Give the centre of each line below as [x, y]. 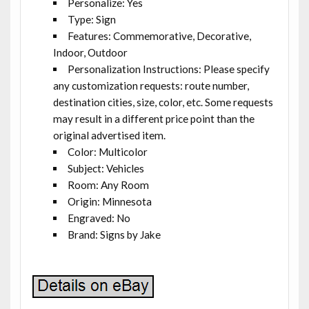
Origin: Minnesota [110, 201]
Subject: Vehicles [106, 168]
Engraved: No [99, 218]
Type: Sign [92, 19]
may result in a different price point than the [153, 118]
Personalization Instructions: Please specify [169, 69]
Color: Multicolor [108, 151]
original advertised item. [109, 135]
